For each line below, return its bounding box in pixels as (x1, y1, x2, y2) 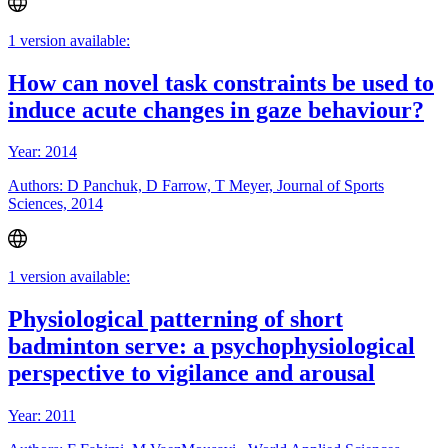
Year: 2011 (8, 406, 76, 424)
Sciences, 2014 (8, 195, 103, 213)
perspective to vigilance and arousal (8, 359, 375, 386)
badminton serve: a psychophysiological (8, 332, 415, 359)
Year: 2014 (8, 143, 77, 161)
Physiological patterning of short (8, 305, 343, 332)
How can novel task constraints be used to (8, 69, 434, 96)
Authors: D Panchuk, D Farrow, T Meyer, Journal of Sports (8, 177, 384, 195)
